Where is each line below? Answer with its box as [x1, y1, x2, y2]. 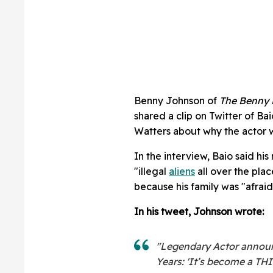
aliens [169, 165, 195, 178]
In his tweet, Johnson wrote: [134, 205, 264, 218]
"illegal [134, 165, 169, 178]
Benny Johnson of [134, 94, 219, 107]
